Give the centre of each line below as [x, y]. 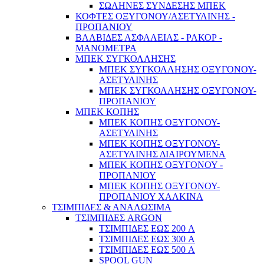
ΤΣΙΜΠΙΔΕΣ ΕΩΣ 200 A [147, 229]
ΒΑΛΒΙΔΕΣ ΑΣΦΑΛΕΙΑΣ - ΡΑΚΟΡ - [149, 38]
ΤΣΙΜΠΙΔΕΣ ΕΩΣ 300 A [147, 239]
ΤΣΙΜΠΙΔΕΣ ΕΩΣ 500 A [147, 250]
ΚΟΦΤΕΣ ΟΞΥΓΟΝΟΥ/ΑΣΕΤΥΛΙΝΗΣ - [155, 16]
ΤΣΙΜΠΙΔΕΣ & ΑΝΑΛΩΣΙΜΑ [112, 207]
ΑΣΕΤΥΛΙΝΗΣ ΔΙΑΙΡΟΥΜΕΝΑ [162, 154]
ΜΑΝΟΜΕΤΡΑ [106, 48]
